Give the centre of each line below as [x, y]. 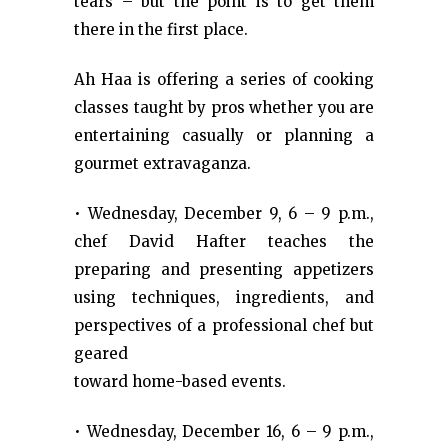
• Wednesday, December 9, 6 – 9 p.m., [224, 213]
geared [101, 353]
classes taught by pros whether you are [224, 107]
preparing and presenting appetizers [224, 269]
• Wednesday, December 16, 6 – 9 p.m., [224, 431]
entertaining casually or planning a [224, 135]
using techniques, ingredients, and [224, 297]
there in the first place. [161, 29]
